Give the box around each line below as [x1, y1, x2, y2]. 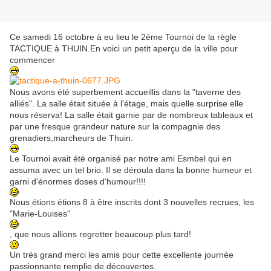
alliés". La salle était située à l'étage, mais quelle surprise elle [10, 99, 243, 109]
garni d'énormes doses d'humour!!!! [10, 177, 146, 187]
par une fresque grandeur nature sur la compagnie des [10, 122, 220, 132]
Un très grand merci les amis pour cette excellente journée [10, 250, 233, 260]
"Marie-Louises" [10, 209, 70, 219]
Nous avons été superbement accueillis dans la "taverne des [10, 87, 241, 97]
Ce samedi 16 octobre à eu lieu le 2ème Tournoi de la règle [10, 32, 237, 42]
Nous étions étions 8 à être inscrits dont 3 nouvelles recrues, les [10, 197, 254, 207]
